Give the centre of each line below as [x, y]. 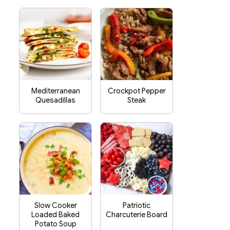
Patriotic [137, 205]
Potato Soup [55, 224]
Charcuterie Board [137, 215]
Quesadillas [55, 100]
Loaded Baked [55, 215]
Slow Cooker [55, 205]
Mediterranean [55, 91]
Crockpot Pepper [137, 91]
